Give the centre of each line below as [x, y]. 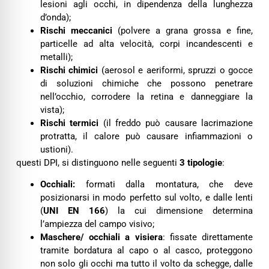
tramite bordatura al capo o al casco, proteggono [147, 251]
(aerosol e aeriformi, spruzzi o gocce [176, 70]
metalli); [56, 57]
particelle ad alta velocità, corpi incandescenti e [147, 44]
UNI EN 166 [74, 211]
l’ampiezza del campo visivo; [97, 224]
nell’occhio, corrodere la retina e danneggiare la [147, 96]
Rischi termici [69, 123]
